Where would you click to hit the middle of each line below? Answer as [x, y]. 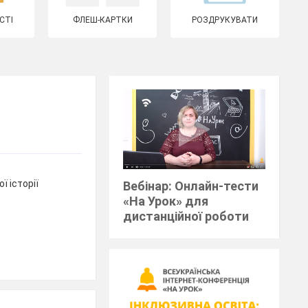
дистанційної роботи [186, 217]
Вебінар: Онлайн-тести [191, 186]
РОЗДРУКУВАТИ [225, 20]
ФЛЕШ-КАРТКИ [102, 20]
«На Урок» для [166, 201]
